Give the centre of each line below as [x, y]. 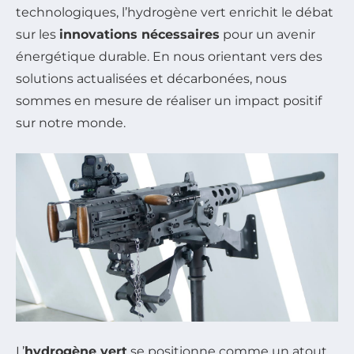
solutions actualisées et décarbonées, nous [151, 78]
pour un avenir [267, 34]
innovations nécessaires [139, 34]
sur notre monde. [71, 122]
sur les [38, 34]
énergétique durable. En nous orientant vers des [169, 56]
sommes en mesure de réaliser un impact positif [169, 100]
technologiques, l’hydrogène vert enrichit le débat [175, 12]
